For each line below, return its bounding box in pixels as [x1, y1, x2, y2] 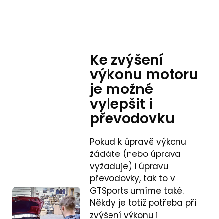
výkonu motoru [90, 65, 198, 84]
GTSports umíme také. [90, 184, 184, 197]
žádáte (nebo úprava [90, 148, 181, 160]
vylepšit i [90, 94, 153, 113]
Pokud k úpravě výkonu [90, 135, 187, 148]
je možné [90, 79, 153, 99]
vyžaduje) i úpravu [90, 160, 169, 172]
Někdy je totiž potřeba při [90, 197, 197, 209]
